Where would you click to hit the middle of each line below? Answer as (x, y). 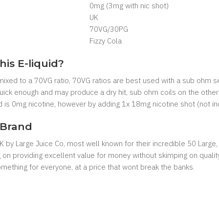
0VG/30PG (111, 29)
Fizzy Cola (106, 41)
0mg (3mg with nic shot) (129, 6)
